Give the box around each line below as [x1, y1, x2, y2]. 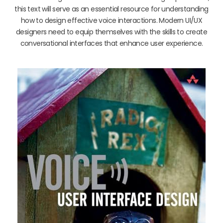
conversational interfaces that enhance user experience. [20, 38, 203, 48]
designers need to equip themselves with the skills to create [16, 26, 207, 37]
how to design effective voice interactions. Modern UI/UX [20, 15, 203, 25]
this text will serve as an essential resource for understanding [14, 3, 209, 14]
